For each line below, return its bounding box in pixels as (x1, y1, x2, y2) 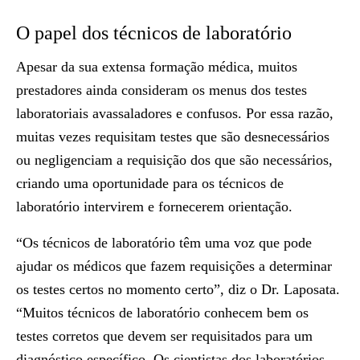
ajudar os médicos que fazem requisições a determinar (16, 258, 332, 274)
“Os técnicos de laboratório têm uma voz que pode (16, 235, 312, 251)
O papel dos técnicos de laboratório (16, 22, 292, 43)
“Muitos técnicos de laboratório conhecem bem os (16, 305, 309, 321)
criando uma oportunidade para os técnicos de (16, 175, 284, 191)
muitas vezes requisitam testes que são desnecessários (16, 129, 329, 145)
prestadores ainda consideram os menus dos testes (16, 82, 307, 98)
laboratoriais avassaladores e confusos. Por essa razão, (16, 105, 333, 121)
